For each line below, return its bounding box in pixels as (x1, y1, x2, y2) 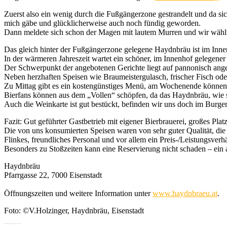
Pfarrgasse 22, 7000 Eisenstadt (4, 171, 102, 180)
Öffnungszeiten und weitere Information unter (4, 189, 153, 198)
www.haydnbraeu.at (153, 189, 217, 198)
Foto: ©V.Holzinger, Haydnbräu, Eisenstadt (4, 206, 144, 215)
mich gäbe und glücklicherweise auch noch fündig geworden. (4, 19, 201, 28)
